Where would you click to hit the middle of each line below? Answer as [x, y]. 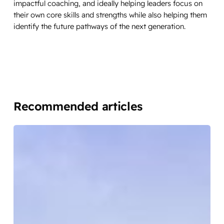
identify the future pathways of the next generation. [100, 26]
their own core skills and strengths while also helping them [110, 15]
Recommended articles [78, 106]
